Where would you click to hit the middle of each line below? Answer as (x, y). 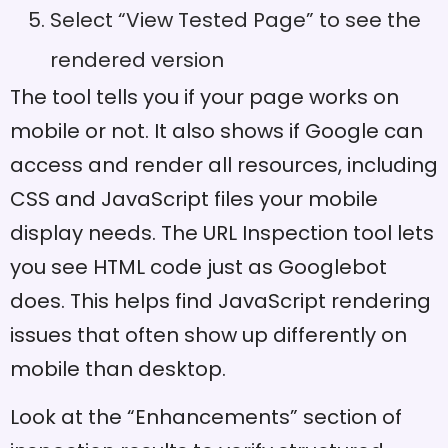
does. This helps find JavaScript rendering (220, 300)
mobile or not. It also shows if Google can (216, 130)
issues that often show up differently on (208, 334)
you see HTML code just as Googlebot (198, 266)
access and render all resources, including (224, 164)
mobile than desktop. (118, 368)
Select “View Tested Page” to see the (235, 19)
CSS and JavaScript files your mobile (194, 198)
